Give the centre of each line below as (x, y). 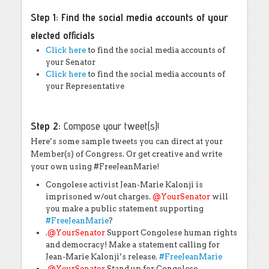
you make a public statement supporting (125, 209)
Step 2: (47, 126)
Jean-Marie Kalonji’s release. (102, 257)
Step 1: (46, 17)
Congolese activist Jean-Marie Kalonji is (124, 185)
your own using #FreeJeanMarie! (95, 167)
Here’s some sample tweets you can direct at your (127, 141)
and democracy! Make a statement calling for (133, 245)
